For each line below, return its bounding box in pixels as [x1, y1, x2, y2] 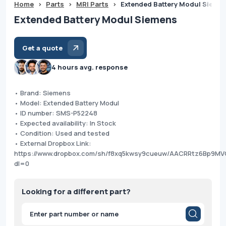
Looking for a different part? [22, 186, 131, 197]
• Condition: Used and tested [14, 128, 109, 138]
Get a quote [22, 43, 63, 52]
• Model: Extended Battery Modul [14, 98, 119, 107]
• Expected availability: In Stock [14, 118, 116, 128]
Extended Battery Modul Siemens [14, 12, 177, 26]
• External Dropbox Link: [14, 138, 91, 148]
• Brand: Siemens [14, 88, 71, 97]
